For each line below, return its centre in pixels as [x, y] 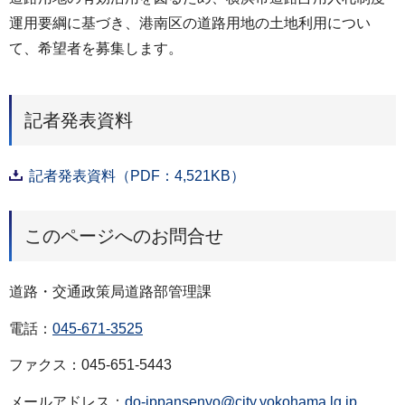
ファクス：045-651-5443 [90, 365]
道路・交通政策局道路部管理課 [110, 291]
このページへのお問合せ [124, 235]
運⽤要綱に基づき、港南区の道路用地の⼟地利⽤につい [190, 23]
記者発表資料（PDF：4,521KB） [137, 175]
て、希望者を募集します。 [96, 48]
